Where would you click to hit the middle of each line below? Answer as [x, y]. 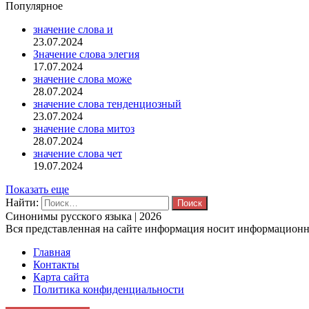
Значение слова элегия [86, 54]
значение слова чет [78, 153]
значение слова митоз [84, 128]
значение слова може [82, 79]
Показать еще [37, 189]
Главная [52, 252]
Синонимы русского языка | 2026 [83, 216]
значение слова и [73, 29]
